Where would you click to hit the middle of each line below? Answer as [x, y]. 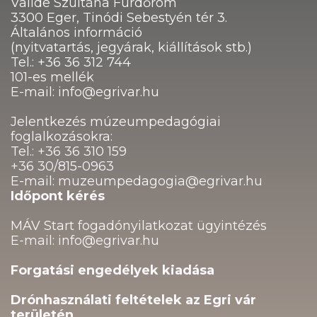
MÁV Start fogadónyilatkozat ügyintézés [139, 226]
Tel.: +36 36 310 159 [69, 152]
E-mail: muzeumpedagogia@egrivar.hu [137, 181]
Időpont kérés [58, 196]
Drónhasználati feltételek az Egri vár [133, 300]
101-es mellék [52, 77]
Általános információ [76, 33]
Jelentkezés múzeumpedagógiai [116, 122]
